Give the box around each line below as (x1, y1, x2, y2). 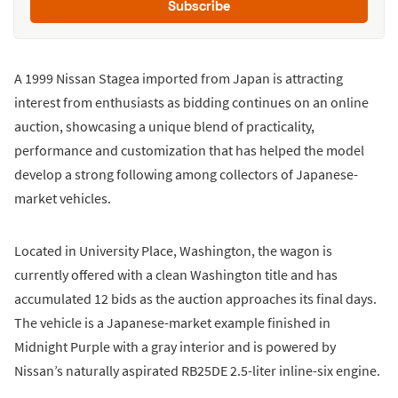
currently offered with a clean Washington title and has (14, 266, 338, 284)
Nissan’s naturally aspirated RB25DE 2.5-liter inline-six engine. (14, 362, 380, 380)
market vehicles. (14, 189, 111, 208)
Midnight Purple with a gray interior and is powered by (14, 338, 336, 356)
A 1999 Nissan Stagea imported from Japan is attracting (14, 69, 343, 88)
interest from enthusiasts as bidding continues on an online (14, 93, 369, 112)
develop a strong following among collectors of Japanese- (14, 165, 358, 184)
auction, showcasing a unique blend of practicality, (14, 117, 314, 136)
